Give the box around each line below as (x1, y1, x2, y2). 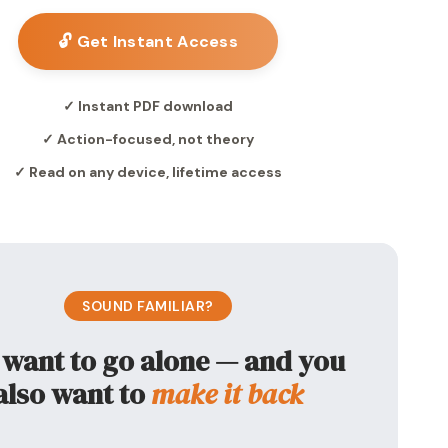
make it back (151, 375, 304, 413)
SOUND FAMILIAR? (82, 297, 214, 315)
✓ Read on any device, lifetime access (14, 163, 283, 181)
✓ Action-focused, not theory (42, 130, 255, 148)
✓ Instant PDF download (63, 97, 234, 115)
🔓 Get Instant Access (58, 31, 239, 52)
